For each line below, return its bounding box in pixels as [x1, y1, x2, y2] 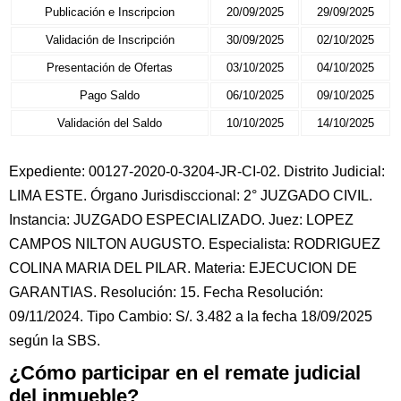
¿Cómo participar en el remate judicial [9, 362, 361, 384]
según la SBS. [9, 333, 100, 348]
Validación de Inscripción [45, 33, 175, 47]
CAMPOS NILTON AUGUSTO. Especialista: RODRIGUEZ [9, 236, 380, 252]
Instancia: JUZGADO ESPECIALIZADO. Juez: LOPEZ [9, 212, 354, 227]
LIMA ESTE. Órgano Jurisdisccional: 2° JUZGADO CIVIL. [9, 188, 372, 203]
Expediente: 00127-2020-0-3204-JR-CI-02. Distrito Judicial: [9, 164, 385, 179]
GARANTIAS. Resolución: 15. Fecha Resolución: [9, 285, 323, 300]
